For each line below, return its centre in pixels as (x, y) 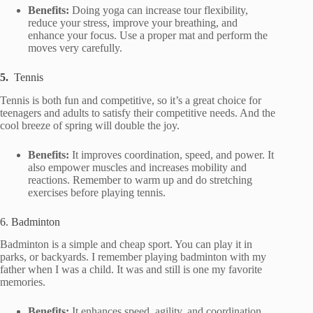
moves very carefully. (75, 48)
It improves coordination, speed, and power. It (173, 154)
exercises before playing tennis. (97, 192)
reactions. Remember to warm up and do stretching (140, 180)
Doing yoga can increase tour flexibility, (160, 10)
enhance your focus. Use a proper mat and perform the (148, 35)
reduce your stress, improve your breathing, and (133, 22)
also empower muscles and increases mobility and (137, 167)
